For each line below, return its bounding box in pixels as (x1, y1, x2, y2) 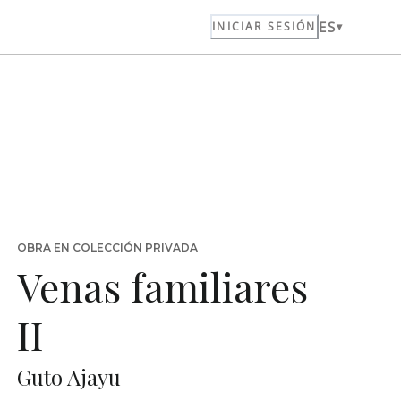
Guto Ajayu (16, 363, 121, 391)
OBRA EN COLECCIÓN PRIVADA (16, 241, 198, 254)
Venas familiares (16, 260, 308, 312)
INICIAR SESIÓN (212, 19, 317, 34)
